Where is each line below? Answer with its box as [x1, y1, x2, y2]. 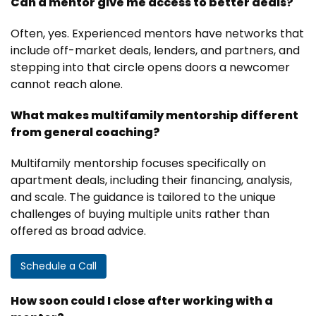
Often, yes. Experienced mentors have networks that [11, 25, 304, 42]
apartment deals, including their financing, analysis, [11, 172, 292, 188]
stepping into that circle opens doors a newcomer [11, 59, 290, 75]
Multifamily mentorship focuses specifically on [11, 155, 266, 171]
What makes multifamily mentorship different [11, 107, 298, 123]
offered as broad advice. [11, 223, 146, 239]
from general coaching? [11, 124, 160, 140]
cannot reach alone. [11, 76, 123, 92]
